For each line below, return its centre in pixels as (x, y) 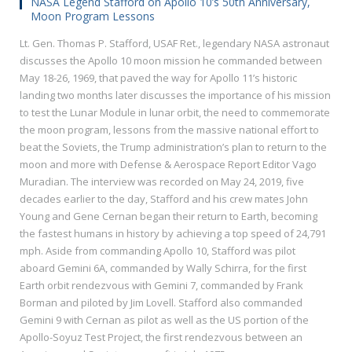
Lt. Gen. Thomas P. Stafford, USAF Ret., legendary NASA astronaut (174, 44)
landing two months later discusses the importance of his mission (175, 95)
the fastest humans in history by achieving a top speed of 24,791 (173, 234)
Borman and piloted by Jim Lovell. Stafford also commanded (161, 303)
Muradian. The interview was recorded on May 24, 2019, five (162, 182)
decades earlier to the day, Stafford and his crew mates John (164, 199)
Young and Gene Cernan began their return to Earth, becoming (169, 216)
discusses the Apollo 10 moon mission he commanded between (171, 61)
